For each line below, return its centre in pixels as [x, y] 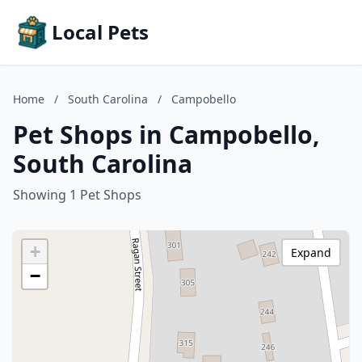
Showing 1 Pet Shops [77, 195]
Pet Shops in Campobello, [166, 135]
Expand [311, 253]
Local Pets [100, 32]
